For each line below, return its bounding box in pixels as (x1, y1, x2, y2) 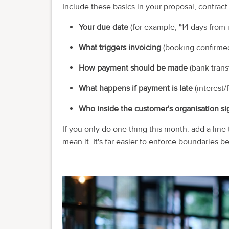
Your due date (79, 21, 128, 32)
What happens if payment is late (79, 83, 193, 94)
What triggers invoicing (79, 42, 161, 53)
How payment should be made (79, 62, 188, 73)
